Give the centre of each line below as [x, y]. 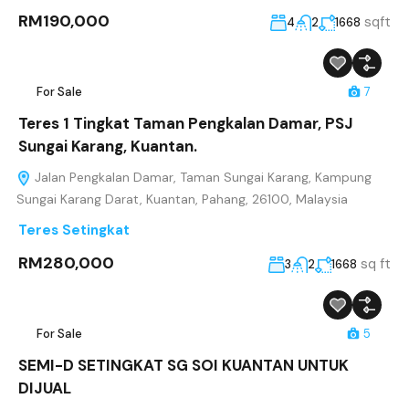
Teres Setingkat [74, 231]
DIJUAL [45, 388]
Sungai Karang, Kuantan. [108, 147]
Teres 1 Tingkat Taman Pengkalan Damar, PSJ [186, 124]
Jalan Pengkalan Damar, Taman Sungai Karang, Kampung [201, 178]
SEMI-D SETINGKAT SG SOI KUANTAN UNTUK [184, 366]
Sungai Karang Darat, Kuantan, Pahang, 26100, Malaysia [182, 199]
